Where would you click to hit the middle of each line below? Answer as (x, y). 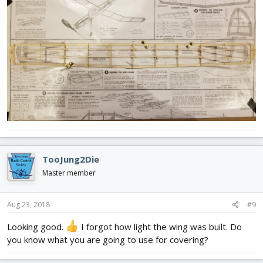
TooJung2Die (71, 159)
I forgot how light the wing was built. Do (160, 227)
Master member (69, 173)
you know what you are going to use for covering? (108, 240)
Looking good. (36, 227)
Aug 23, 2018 (28, 205)
